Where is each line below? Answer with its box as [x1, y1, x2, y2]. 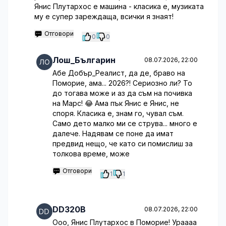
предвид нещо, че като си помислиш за [52, 139, 193, 148]
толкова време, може [52, 149, 130, 158]
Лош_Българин [52, 55, 116, 65]
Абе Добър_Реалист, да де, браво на [52, 69, 185, 77]
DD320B [52, 204, 86, 214]
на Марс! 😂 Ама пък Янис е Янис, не [52, 99, 179, 107]
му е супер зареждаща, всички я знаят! [34, 12, 174, 21]
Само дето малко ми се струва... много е [52, 119, 197, 128]
